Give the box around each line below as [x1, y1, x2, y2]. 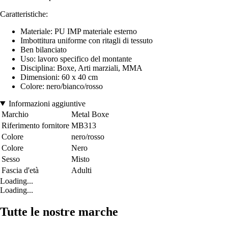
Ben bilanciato [20, 45, 67, 54]
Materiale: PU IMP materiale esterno [20, 26, 137, 36]
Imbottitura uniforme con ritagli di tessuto [20, 36, 153, 45]
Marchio [2, 109, 28, 119]
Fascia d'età [2, 165, 39, 175]
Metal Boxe [71, 109, 109, 119]
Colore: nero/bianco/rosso [20, 81, 103, 91]
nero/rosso [71, 132, 104, 141]
